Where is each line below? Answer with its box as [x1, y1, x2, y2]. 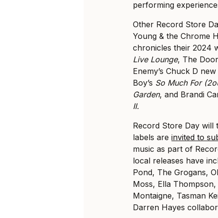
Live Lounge [133, 54, 178, 65]
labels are [133, 132, 172, 143]
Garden [133, 90, 160, 100]
